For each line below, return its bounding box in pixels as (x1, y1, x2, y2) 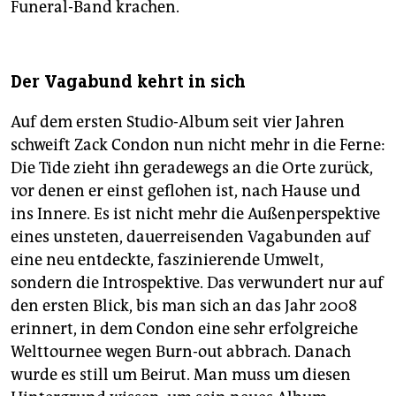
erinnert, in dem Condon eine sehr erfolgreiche (11, 318, 358, 339)
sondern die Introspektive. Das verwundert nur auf (11, 272, 384, 293)
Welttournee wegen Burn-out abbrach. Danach (11, 341, 351, 362)
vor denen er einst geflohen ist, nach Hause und (11, 180, 361, 201)
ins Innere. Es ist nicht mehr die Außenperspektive (11, 203, 380, 224)
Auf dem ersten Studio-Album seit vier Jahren (11, 111, 345, 132)
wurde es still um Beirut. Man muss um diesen (11, 364, 351, 385)
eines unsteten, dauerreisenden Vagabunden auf (11, 226, 370, 247)
